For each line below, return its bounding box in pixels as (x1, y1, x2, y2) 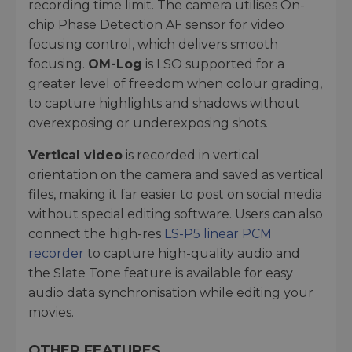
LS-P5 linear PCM (164, 225, 272, 241)
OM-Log (88, 56, 142, 71)
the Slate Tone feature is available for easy (28, 265, 293, 280)
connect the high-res (28, 225, 164, 241)
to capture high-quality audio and (84, 245, 300, 261)
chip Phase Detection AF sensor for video (28, 16, 284, 32)
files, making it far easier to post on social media (28, 186, 322, 202)
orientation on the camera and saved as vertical (28, 167, 324, 182)
